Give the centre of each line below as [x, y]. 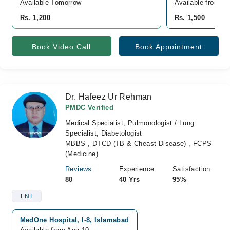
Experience [137, 169]
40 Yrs [129, 179]
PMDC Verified [90, 108]
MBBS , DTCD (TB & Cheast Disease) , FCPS [139, 143]
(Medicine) [82, 154]
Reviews [79, 169]
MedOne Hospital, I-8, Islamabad [74, 220]
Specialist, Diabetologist [104, 133]
